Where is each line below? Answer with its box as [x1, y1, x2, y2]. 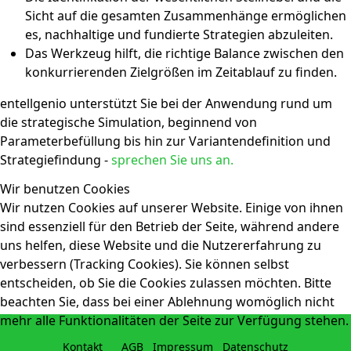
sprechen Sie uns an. [111, 151, 233, 169]
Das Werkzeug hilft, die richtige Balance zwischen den [25, 45, 344, 63]
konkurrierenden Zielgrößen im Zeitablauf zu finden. [25, 63, 337, 81]
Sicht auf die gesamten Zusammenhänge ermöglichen [25, 7, 346, 25]
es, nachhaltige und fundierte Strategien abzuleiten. [25, 26, 333, 44]
